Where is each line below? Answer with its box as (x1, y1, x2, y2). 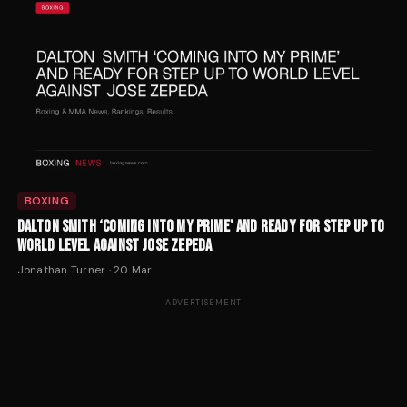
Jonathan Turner (16, 262, 106, 277)
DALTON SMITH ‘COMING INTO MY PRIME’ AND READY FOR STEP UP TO (16, 216, 385, 236)
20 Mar (114, 262, 153, 277)
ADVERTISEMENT (164, 296, 243, 308)
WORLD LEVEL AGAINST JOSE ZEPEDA (16, 235, 213, 255)
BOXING (24, 193, 70, 208)
